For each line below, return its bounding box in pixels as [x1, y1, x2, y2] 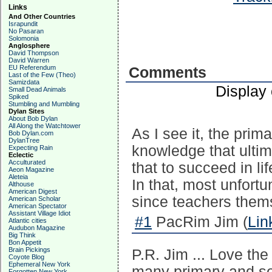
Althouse [8, 180, 34, 188]
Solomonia [8, 35, 39, 42]
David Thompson [8, 49, 59, 56]
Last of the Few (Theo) [8, 71, 76, 78]
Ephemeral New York [8, 260, 70, 268]
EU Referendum [8, 64, 56, 71]
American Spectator [8, 202, 67, 209]
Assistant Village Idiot [8, 209, 70, 217]
